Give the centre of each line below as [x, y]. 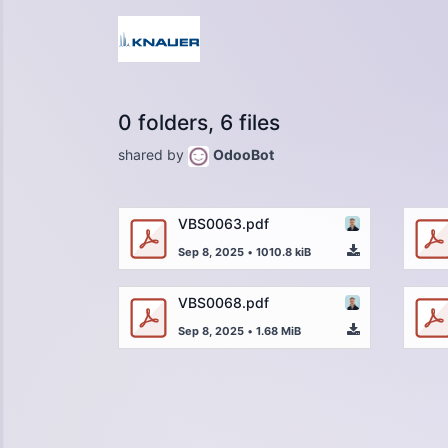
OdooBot [243, 154]
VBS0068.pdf [223, 302]
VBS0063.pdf [223, 223]
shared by [153, 154]
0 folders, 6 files [199, 122]
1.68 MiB [278, 330]
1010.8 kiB [283, 251]
